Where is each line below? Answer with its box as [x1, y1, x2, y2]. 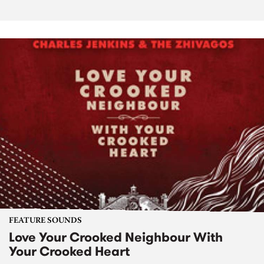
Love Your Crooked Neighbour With [9, 228, 223, 247]
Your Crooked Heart [9, 242, 130, 261]
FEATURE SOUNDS [9, 217, 82, 226]
